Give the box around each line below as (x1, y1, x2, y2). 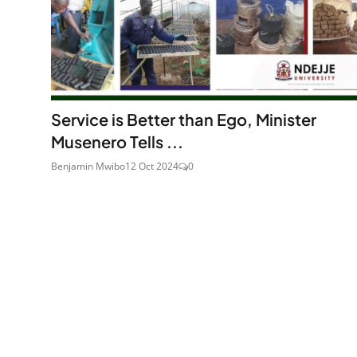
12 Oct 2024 (125, 159, 178, 173)
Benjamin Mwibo (51, 159, 125, 173)
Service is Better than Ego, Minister (51, 108, 316, 129)
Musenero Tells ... (51, 131, 183, 151)
